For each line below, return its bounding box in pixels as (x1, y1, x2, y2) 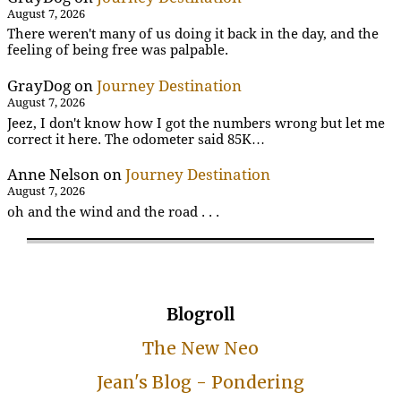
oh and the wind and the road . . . (7, 203, 219, 220)
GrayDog (7, 77, 71, 96)
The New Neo (142, 337, 259, 360)
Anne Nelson (7, 166, 99, 184)
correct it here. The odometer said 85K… (7, 131, 265, 148)
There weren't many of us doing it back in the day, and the (7, 26, 379, 43)
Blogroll (166, 303, 235, 326)
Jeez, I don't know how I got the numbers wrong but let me (7, 115, 385, 132)
